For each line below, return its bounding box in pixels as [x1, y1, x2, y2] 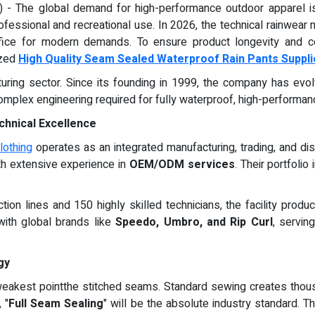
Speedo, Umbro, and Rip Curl [115, 214, 273, 231]
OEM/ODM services [129, 156, 235, 173]
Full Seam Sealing [8, 295, 104, 312]
